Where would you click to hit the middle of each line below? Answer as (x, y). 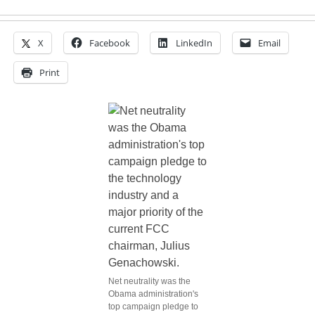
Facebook (110, 43)
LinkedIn (194, 43)
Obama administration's (153, 294)
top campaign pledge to (153, 307)
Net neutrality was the (149, 281)
